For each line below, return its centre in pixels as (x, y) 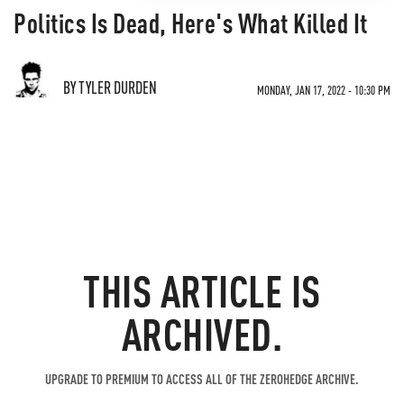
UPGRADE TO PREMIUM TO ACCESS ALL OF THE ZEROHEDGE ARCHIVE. (202, 379)
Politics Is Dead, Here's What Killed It (191, 23)
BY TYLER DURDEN (110, 87)
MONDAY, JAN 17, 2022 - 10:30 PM (324, 90)
